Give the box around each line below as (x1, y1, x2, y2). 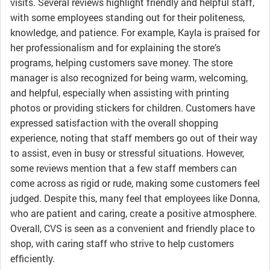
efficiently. (10, 252, 55, 265)
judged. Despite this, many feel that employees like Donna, (10, 192, 260, 204)
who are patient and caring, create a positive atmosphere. (10, 207, 257, 219)
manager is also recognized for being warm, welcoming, (10, 71, 248, 84)
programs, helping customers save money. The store (10, 56, 233, 69)
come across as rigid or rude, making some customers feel (10, 177, 260, 189)
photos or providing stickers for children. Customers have (10, 101, 255, 114)
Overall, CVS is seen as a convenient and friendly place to (10, 222, 255, 234)
